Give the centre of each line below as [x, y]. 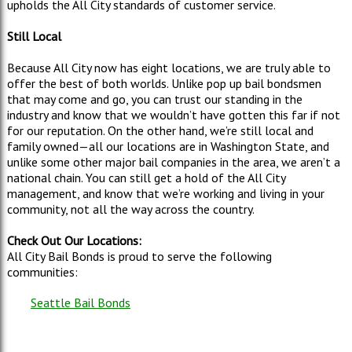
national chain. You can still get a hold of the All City [146, 177]
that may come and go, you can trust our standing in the [154, 99]
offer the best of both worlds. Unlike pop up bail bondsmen [164, 83]
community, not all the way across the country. [130, 209]
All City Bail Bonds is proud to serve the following [139, 256]
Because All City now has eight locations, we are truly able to [169, 67]
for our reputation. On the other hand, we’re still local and [160, 130]
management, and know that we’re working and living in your [165, 193]
